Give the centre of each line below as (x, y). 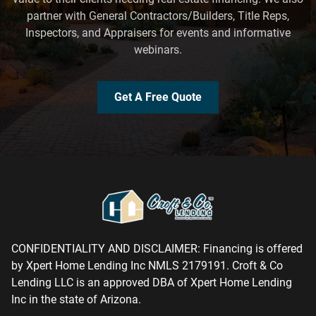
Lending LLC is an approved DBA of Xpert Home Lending (152, 282)
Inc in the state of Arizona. (76, 299)
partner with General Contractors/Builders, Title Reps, (158, 16)
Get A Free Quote (158, 97)
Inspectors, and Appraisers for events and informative (158, 32)
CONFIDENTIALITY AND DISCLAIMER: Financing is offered (157, 248)
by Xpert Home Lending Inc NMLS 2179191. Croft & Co (147, 265)
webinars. (158, 49)
